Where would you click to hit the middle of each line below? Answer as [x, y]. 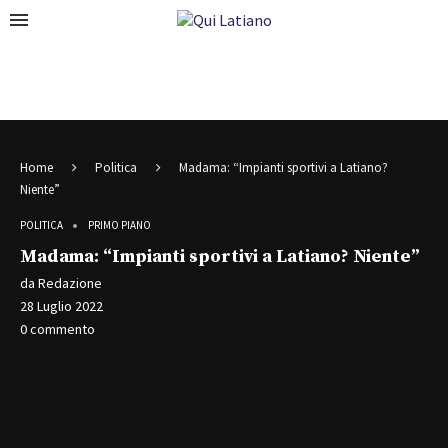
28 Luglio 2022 [61, 306]
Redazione [70, 283]
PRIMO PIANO [119, 225]
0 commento [57, 329]
